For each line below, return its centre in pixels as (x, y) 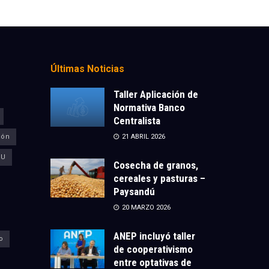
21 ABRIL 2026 (142, 137)
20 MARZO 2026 (145, 208)
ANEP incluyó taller (154, 236)
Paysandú (134, 192)
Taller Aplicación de (156, 95)
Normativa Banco (149, 108)
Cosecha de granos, (156, 165)
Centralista (137, 121)
